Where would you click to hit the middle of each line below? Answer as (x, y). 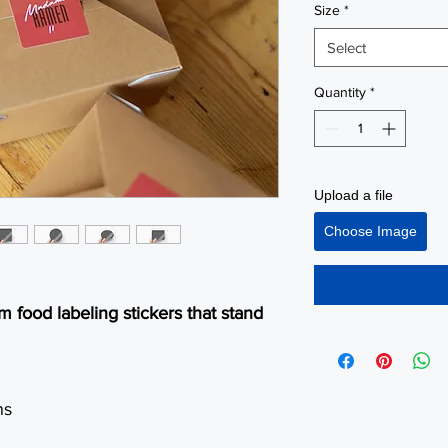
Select (346, 47)
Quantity (340, 92)
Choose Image (370, 231)
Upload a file (353, 195)
